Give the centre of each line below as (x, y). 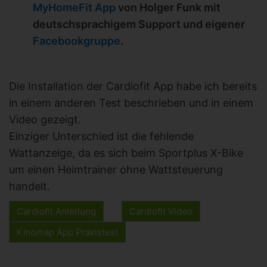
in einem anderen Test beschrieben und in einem (131, 103)
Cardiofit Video (161, 212)
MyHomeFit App (74, 8)
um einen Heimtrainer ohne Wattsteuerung (116, 170)
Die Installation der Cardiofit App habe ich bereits (133, 86)
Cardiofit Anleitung (56, 212)
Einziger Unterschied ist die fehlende (101, 136)
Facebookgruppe (77, 41)
